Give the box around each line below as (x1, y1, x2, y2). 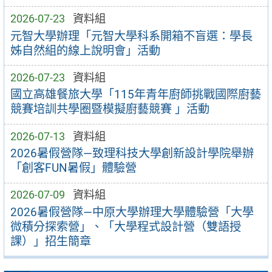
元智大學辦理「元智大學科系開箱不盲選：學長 (10, 29, 253, 43)
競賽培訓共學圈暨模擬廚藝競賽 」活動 (10, 102, 209, 117)
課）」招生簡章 (10, 234, 91, 248)
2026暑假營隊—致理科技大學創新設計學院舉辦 (10, 146, 254, 161)
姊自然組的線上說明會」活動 (10, 43, 160, 58)
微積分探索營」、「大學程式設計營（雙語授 (10, 219, 241, 234)
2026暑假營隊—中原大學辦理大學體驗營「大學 (10, 205, 254, 219)
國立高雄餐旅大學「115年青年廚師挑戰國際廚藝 (10, 87, 261, 102)
